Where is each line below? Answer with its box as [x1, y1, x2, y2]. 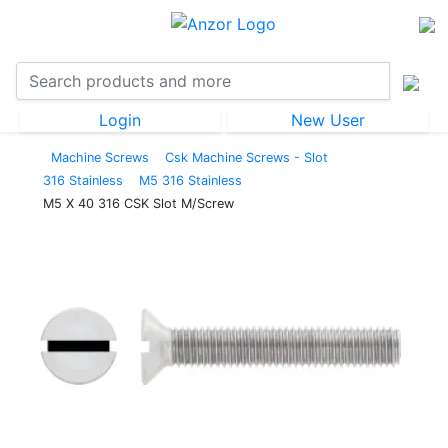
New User [291, 110, 365, 130]
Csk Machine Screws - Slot [165, 150, 328, 165]
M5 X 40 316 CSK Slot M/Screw [43, 196, 234, 211]
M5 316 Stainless [139, 173, 242, 188]
